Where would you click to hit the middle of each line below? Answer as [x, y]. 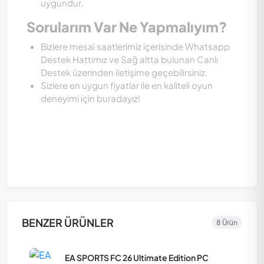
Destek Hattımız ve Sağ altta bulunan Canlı [129, 59]
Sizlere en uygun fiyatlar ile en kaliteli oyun [127, 85]
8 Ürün [227, 222]
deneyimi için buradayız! [90, 98]
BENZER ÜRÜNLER [68, 222]
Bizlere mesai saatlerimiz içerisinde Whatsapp [135, 46]
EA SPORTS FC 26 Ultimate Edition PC [137, 258]
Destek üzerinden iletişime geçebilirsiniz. [124, 72]
